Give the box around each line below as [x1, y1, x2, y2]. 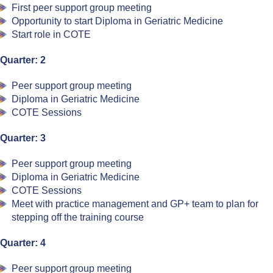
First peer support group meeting [12, 2, 152, 13]
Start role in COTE [12, 29, 91, 40]
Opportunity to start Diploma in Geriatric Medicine [12, 16, 224, 26]
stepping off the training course [12, 212, 144, 222]
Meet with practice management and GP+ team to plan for [12, 199, 259, 209]
